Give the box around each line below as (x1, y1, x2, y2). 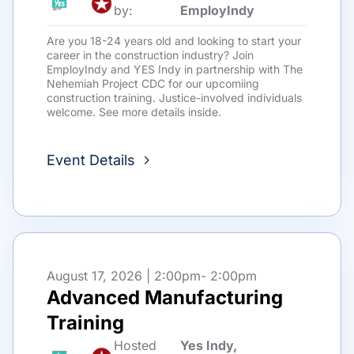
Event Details (47, 152, 135, 168)
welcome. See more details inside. (47, 105, 221, 119)
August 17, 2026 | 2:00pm (47, 268, 201, 284)
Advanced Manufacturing (47, 286, 283, 309)
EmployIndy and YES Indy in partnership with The (47, 62, 303, 76)
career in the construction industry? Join (47, 48, 254, 62)
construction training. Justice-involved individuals (47, 91, 302, 104)
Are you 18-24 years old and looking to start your (47, 34, 301, 47)
